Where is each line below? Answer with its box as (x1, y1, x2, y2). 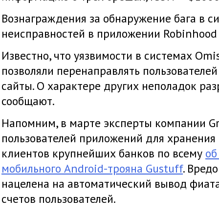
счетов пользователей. (1, 191, 116, 206)
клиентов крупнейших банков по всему (1, 146, 205, 161)
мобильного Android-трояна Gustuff (1, 161, 183, 176)
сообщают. (1, 93, 55, 109)
